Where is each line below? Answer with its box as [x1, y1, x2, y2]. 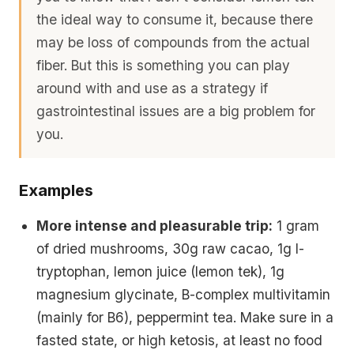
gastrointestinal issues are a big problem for [36, 103, 316, 120]
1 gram [273, 217, 320, 235]
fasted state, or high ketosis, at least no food [36, 332, 323, 349]
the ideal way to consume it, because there [36, 11, 314, 28]
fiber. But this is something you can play [36, 57, 291, 74]
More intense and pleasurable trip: [36, 217, 273, 235]
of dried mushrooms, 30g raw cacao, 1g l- [36, 240, 305, 258]
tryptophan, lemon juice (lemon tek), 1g [36, 263, 285, 281]
